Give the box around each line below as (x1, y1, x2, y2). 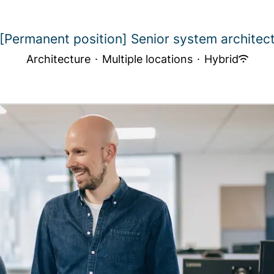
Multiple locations (102, 52, 193, 65)
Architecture (26, 52, 91, 65)
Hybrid (204, 52, 239, 65)
